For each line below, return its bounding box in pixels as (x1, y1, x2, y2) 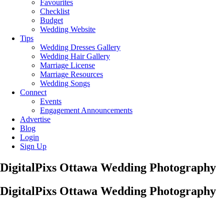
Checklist (40, 7, 69, 15)
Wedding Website (40, 25, 95, 33)
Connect (20, 88, 46, 96)
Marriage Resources (40, 70, 103, 78)
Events (40, 97, 61, 105)
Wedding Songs (40, 79, 90, 87)
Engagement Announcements (40, 106, 132, 114)
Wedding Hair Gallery (40, 52, 110, 60)
